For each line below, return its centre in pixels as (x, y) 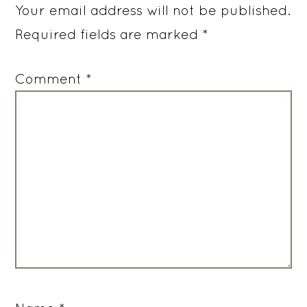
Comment (51, 78)
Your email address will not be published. (153, 10)
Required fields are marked (109, 34)
